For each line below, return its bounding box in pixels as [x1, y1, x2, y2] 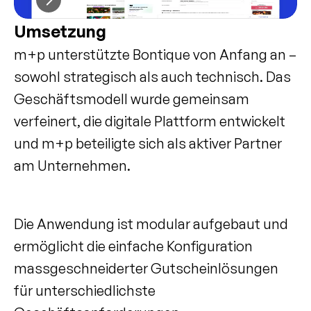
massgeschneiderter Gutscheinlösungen [14, 260, 278, 277]
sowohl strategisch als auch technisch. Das [14, 68, 291, 85]
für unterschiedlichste [14, 282, 155, 299]
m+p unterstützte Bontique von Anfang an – [14, 46, 296, 63]
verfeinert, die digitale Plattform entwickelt [14, 112, 285, 130]
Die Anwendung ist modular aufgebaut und [14, 215, 288, 233]
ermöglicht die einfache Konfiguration [14, 237, 253, 255]
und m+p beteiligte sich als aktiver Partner [14, 135, 282, 152]
